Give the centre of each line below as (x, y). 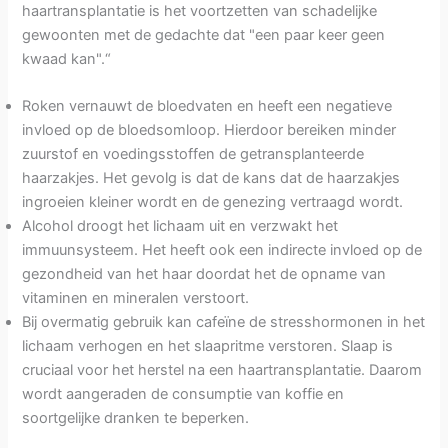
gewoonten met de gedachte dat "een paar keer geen (204, 34)
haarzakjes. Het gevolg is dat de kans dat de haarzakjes (211, 178)
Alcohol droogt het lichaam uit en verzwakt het (180, 226)
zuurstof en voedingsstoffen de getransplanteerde (193, 154)
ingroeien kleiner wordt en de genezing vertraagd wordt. (213, 202)
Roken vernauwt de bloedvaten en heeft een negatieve (207, 106)
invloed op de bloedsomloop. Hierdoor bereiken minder (209, 130)
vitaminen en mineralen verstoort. (136, 298)
